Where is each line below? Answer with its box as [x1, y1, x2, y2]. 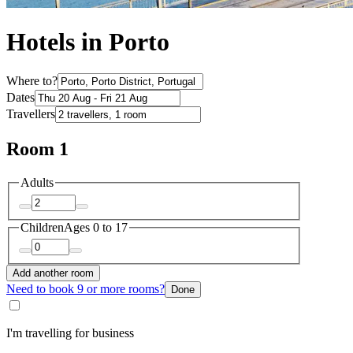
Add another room [13, 267, 94, 280]
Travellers [6, 107, 55, 121]
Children [20, 220, 64, 234]
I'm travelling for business [6, 326, 134, 340]
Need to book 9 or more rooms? [6, 282, 165, 296]
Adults [20, 176, 54, 190]
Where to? [6, 74, 58, 88]
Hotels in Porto [6, 28, 169, 57]
